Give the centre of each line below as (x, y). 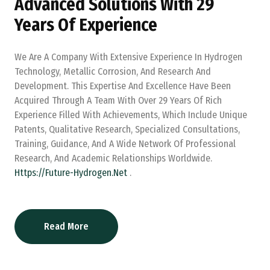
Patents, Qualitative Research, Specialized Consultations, (127, 129)
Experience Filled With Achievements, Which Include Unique (131, 115)
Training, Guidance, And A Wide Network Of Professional (125, 144)
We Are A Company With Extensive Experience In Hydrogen (128, 57)
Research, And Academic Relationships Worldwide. (113, 158)
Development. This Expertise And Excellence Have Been (123, 86)
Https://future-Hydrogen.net (72, 173)
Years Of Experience (86, 25)
